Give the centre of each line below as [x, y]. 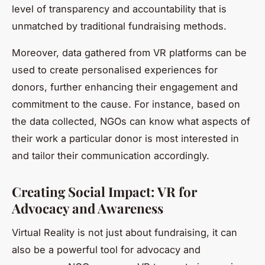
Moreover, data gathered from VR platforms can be [129, 53]
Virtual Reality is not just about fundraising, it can [125, 233]
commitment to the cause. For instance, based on [126, 104]
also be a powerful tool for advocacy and [106, 250]
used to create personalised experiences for [115, 70]
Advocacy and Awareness [88, 209]
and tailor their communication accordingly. [111, 156]
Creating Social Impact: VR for [104, 192]
